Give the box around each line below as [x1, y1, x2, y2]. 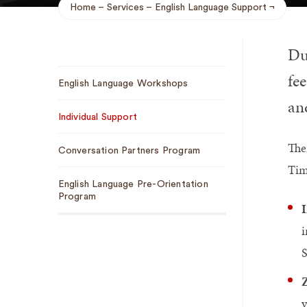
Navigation [57, 83, 134, 101]
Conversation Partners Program [58, 145, 201, 156]
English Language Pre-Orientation [58, 179, 208, 189]
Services [106, 2, 144, 12]
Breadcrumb [69, 8, 159, 27]
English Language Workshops [58, 78, 188, 88]
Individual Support [58, 112, 138, 122]
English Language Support [154, 2, 267, 12]
